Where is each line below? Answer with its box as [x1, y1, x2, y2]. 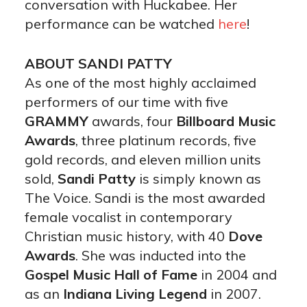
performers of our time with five [24, 93, 228, 111]
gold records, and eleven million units [24, 151, 261, 169]
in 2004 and [197, 266, 277, 284]
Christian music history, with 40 [24, 228, 228, 245]
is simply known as [135, 170, 261, 188]
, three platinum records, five [75, 132, 256, 149]
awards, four [88, 112, 176, 130]
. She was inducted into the [75, 247, 246, 265]
